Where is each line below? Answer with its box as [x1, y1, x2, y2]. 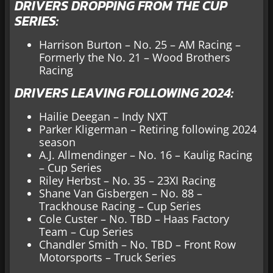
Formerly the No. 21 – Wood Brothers [39, 50, 230, 65]
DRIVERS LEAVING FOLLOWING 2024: [15, 83, 233, 104]
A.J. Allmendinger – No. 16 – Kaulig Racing [39, 147, 252, 163]
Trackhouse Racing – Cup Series [39, 199, 201, 214]
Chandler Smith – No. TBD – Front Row [39, 237, 236, 252]
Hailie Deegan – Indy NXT [39, 109, 168, 124]
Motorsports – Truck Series [39, 250, 176, 265]
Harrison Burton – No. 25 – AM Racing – [39, 37, 241, 52]
